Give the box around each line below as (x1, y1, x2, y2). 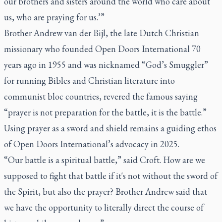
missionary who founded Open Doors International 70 (4, 43, 201, 55)
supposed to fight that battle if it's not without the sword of (4, 169, 218, 181)
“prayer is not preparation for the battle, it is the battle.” (4, 106, 207, 118)
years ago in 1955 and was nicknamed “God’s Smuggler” (4, 58, 208, 70)
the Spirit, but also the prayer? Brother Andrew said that (4, 185, 207, 197)
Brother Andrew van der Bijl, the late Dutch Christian (4, 27, 199, 39)
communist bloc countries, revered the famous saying (4, 90, 198, 102)
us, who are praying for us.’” (4, 11, 105, 23)
